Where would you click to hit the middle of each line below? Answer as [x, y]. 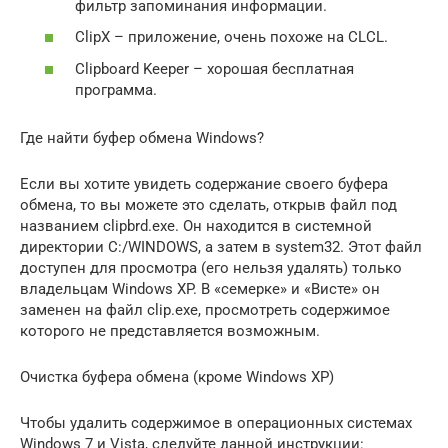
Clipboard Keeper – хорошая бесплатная [214, 68]
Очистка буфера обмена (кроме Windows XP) [177, 376]
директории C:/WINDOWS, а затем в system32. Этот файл [221, 246]
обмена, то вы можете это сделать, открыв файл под [208, 204]
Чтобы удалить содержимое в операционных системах [216, 422]
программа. [116, 89]
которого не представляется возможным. [170, 330]
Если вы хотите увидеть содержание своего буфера [204, 183]
